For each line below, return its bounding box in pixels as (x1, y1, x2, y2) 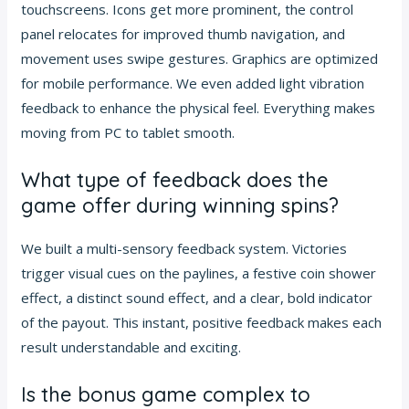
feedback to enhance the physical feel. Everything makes (21, 98, 376, 117)
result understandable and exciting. (21, 337, 242, 356)
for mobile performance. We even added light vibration (21, 73, 365, 92)
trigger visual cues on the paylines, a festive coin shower (21, 263, 377, 282)
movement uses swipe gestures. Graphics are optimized (21, 48, 379, 68)
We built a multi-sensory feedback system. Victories (21, 238, 348, 257)
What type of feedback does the (21, 166, 330, 193)
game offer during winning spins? (21, 192, 340, 218)
